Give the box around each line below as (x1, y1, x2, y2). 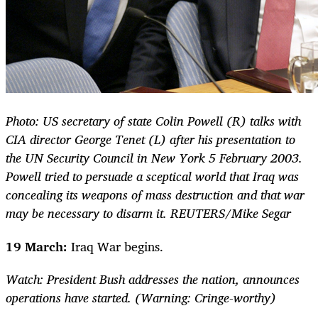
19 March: (6, 235, 67, 257)
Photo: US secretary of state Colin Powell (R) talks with (6, 110, 301, 132)
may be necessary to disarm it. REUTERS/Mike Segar (6, 202, 291, 224)
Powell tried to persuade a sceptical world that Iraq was (6, 165, 299, 187)
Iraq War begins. (67, 235, 163, 257)
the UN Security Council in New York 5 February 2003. (6, 147, 302, 169)
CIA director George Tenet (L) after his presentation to (6, 128, 295, 150)
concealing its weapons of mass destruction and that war (6, 184, 305, 206)
